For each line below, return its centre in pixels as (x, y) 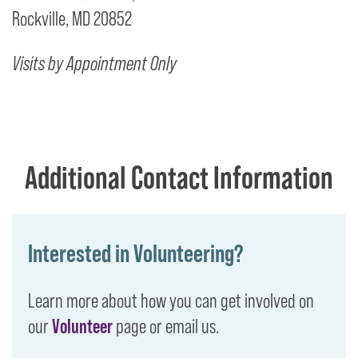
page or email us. (166, 326)
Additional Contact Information (179, 177)
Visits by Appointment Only (94, 63)
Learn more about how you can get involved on (171, 300)
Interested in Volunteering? (136, 253)
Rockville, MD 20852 (72, 18)
